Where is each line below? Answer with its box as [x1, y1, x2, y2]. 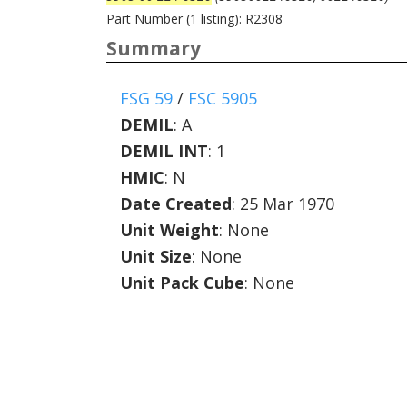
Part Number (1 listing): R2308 [106, 10, 283, 27]
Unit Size [120, 245, 192, 267]
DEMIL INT [120, 140, 208, 162]
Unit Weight [120, 219, 219, 241]
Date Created [120, 193, 232, 214]
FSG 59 [120, 87, 173, 109]
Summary [106, 35, 201, 61]
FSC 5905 [188, 87, 257, 109]
